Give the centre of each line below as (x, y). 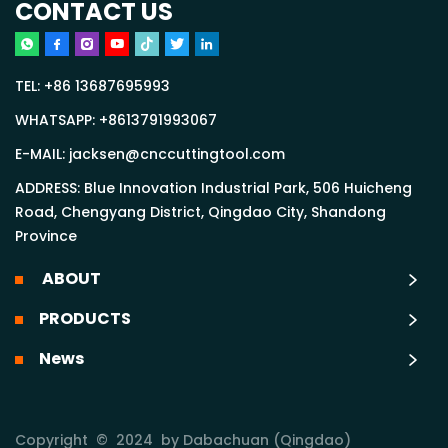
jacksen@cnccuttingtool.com (177, 155)
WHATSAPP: (57, 121)
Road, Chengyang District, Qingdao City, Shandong (200, 213)
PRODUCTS (85, 320)
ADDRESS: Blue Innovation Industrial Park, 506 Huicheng (213, 189)
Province (46, 237)
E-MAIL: (42, 155)
